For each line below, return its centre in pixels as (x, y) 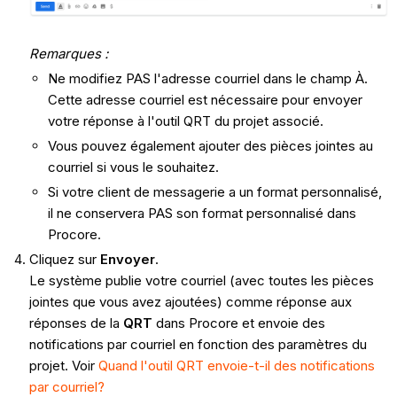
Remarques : (68, 54)
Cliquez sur (64, 259)
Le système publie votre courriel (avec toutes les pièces (201, 280)
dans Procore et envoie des (240, 323)
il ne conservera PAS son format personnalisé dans (202, 213)
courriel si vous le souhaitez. (133, 167)
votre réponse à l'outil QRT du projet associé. (185, 121)
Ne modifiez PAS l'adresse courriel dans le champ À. (207, 79)
